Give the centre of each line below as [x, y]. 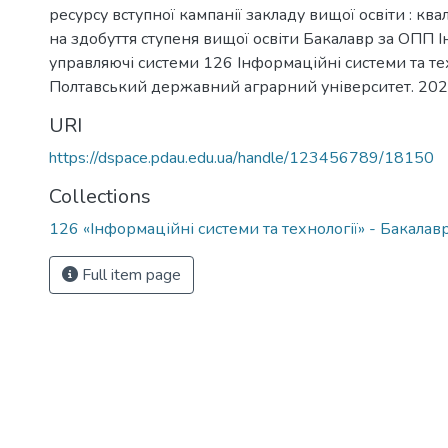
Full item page [129, 275]
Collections [100, 196]
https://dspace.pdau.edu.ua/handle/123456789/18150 [241, 158]
